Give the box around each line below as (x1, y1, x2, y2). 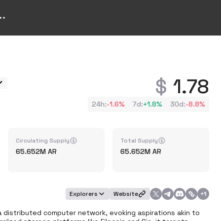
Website (113, 190, 138, 198)
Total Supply (120, 137, 158, 145)
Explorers (70, 190, 98, 198)
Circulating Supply (16, 137, 70, 145)
